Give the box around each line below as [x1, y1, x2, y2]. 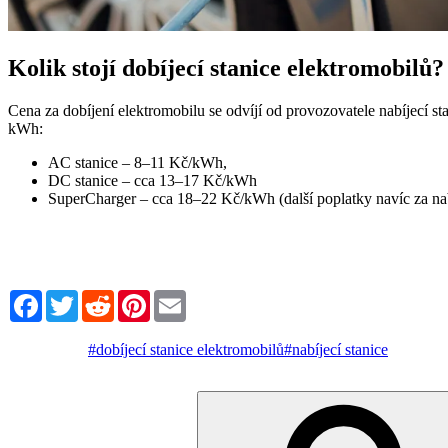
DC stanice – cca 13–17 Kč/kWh [48, 172, 257, 190]
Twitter [78, 289, 123, 307]
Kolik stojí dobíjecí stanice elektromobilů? [8, 55, 444, 82]
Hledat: [7, 390, 53, 408]
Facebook [42, 289, 104, 307]
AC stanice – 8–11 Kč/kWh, [48, 154, 227, 172]
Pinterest [150, 289, 204, 307]
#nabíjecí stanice [284, 341, 388, 359]
